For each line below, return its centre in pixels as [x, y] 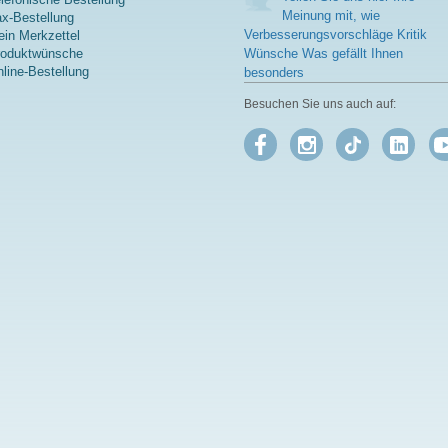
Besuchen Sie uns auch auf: [320, 104]
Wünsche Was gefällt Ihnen [323, 54]
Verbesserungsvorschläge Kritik [335, 35]
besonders [274, 73]
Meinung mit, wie [331, 16]
